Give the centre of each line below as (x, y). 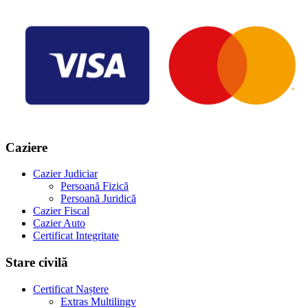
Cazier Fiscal (61, 211)
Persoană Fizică (95, 186)
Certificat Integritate (76, 236)
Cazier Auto (59, 223)
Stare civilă (37, 263)
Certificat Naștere (71, 289)
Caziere (26, 147)
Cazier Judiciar (65, 174)
